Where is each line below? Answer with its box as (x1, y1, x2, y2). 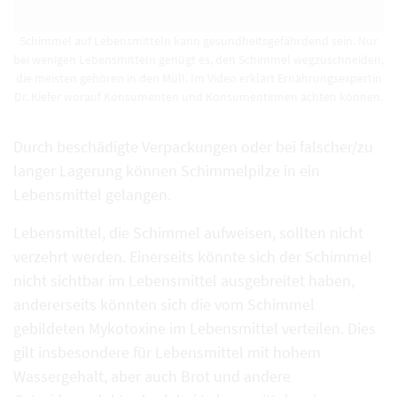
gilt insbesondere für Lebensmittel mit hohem (13, 342, 321, 363)
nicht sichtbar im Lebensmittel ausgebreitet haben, (13, 270, 354, 292)
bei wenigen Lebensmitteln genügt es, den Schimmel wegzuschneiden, (13, 51, 384, 68)
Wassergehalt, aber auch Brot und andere (13, 366, 291, 387)
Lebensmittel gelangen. (13, 184, 171, 206)
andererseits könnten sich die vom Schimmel (13, 294, 315, 315)
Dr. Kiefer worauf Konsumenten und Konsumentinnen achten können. (14, 89, 383, 105)
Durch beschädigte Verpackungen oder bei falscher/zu (13, 136, 373, 158)
